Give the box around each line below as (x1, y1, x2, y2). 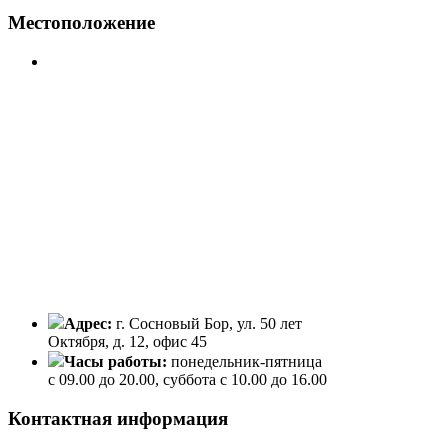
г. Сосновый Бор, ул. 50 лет (116, 315, 302, 333)
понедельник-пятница (171, 353, 322, 371)
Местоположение (8, 12, 155, 34)
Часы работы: (64, 353, 171, 371)
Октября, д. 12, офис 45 (48, 333, 207, 351)
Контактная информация (8, 407, 228, 429)
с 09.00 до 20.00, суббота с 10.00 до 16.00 (48, 371, 327, 389)
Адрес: (64, 315, 116, 333)
